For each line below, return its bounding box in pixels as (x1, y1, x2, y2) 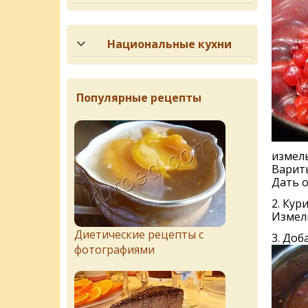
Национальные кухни (107, 36, 232, 52)
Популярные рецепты (76, 90, 201, 105)
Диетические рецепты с (74, 227, 203, 242)
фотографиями (74, 242, 155, 257)
